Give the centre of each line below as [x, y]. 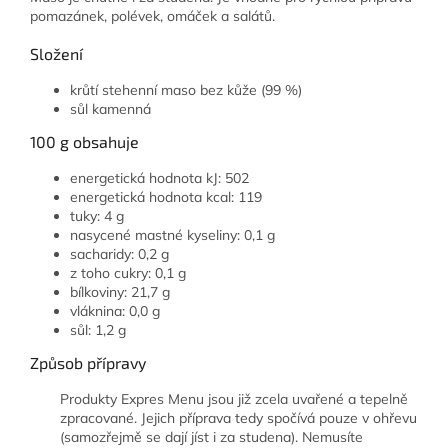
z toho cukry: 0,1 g [128, 272]
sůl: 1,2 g [98, 329]
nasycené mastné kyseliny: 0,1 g [172, 234]
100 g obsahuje [84, 141]
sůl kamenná [110, 108]
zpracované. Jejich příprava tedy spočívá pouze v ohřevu [238, 417]
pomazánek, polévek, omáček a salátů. [152, 15]
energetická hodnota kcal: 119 [166, 196]
